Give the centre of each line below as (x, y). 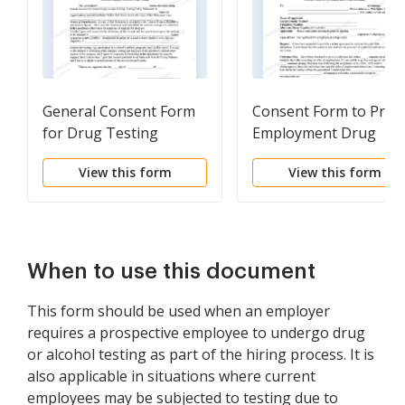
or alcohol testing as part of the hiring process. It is (201, 355)
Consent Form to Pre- (325, 112)
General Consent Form (119, 112)
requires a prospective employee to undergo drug (196, 333)
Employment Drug (314, 133)
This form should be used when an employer (179, 311)
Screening (286, 155)
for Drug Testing (100, 133)
